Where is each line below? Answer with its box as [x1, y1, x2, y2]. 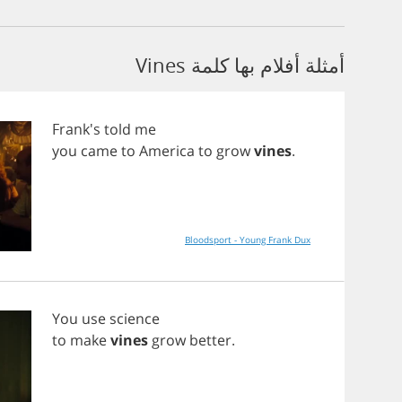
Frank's [52, 119, 104, 139]
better [189, 330, 232, 350]
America [139, 141, 195, 161]
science [109, 309, 160, 328]
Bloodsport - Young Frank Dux [185, 233, 310, 246]
